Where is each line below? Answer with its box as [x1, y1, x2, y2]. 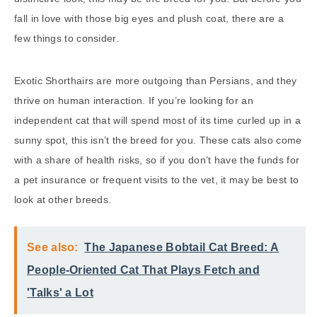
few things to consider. [14, 32, 119, 44]
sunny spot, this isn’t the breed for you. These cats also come [14, 134, 302, 146]
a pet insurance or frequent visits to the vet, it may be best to [14, 173, 299, 185]
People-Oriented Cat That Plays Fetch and [27, 263, 260, 276]
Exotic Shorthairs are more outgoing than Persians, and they [14, 74, 297, 86]
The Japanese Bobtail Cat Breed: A [84, 241, 279, 253]
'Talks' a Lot [27, 286, 93, 299]
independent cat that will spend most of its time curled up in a [14, 114, 301, 126]
